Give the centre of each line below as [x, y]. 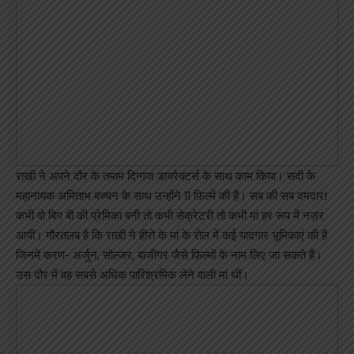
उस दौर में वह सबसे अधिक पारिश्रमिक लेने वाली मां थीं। [132, 275]
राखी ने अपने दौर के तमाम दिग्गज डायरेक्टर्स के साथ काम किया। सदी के [166, 176]
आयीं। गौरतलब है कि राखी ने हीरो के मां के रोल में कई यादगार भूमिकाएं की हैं [171, 235]
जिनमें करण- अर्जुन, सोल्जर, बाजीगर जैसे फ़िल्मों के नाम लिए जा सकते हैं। [169, 255]
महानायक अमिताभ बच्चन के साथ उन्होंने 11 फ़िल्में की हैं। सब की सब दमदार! [171, 196]
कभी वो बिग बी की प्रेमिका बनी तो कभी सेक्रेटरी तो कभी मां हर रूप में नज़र [170, 215]
